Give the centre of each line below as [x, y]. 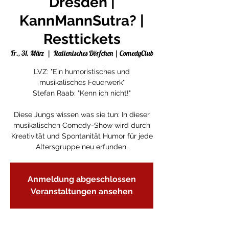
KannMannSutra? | [82, 21]
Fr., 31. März [27, 53]
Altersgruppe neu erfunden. [82, 147]
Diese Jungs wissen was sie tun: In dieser [82, 114]
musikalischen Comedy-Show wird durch [82, 125]
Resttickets [82, 39]
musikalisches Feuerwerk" [82, 82]
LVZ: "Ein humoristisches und [82, 72]
